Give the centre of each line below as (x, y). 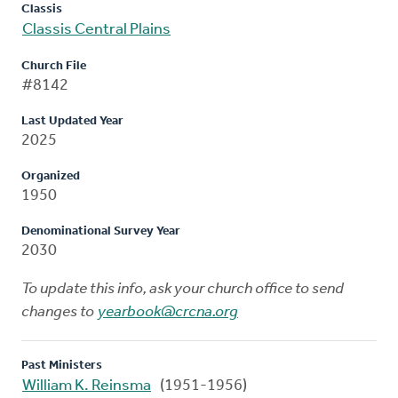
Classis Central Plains (96, 29)
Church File (54, 66)
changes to (59, 312)
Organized (51, 176)
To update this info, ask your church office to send (183, 289)
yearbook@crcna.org (168, 312)
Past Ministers (62, 365)
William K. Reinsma (87, 386)
